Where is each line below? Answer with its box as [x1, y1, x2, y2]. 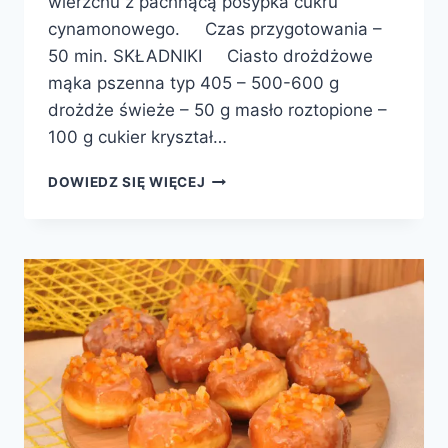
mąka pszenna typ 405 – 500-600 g [48, 73, 339, 94]
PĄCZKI [204, 169, 259, 186]
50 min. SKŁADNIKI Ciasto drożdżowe [48, 46, 373, 67]
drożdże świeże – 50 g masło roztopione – [48, 100, 387, 121]
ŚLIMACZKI [204, 211, 286, 228]
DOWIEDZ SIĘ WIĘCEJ [48, 174, 206, 191]
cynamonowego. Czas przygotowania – [48, 19, 382, 40]
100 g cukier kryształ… [48, 127, 227, 148]
